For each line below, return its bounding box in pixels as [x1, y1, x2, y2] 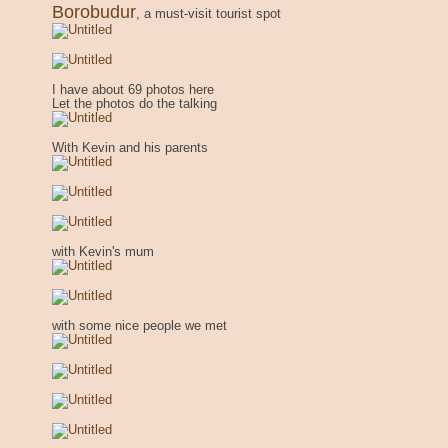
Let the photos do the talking [52, 96, 217, 111]
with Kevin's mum [52, 244, 154, 259]
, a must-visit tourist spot [136, 6, 281, 21]
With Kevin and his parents [52, 140, 208, 155]
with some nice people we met [52, 318, 227, 333]
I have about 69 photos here [52, 82, 214, 97]
